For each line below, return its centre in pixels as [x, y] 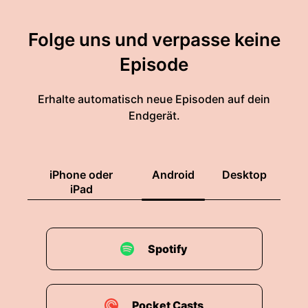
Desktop [244, 175]
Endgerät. [154, 115]
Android [173, 175]
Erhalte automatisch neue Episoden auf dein [154, 99]
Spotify [168, 249]
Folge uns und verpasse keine [154, 40]
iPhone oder [81, 175]
